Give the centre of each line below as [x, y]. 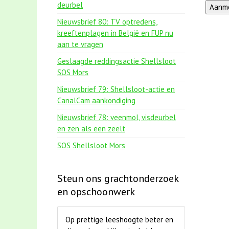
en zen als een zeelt [91, 129]
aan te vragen [80, 44]
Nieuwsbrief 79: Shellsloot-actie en [116, 89]
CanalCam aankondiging [96, 100]
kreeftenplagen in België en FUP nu [115, 33]
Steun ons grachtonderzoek [118, 178]
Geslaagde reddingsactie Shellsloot [117, 61]
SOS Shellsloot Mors [91, 145]
